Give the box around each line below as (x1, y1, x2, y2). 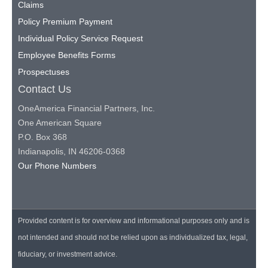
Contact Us (18, 83, 71, 96)
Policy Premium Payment (18, 17, 112, 27)
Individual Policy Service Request (18, 33, 143, 44)
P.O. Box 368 (18, 132, 67, 142)
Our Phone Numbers (18, 161, 96, 171)
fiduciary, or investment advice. (18, 250, 117, 259)
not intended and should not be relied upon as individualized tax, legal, (18, 233, 248, 242)
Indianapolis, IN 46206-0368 (18, 147, 125, 157)
